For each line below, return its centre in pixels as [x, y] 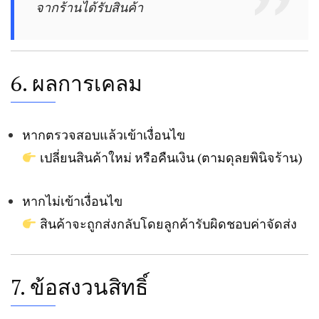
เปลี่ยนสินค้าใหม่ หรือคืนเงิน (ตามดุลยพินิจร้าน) [169, 158]
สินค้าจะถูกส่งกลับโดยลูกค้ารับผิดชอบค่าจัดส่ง [167, 224]
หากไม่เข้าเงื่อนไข [72, 201]
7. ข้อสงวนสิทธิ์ [79, 287]
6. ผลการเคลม [77, 84]
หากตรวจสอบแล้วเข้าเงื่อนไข [104, 135]
